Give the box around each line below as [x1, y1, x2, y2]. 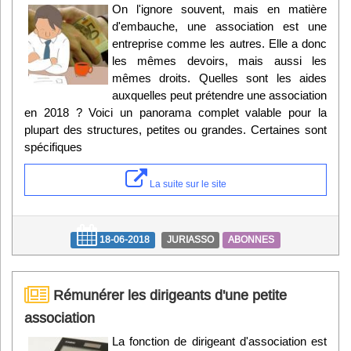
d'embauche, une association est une [112, 20, 327, 34]
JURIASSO [167, 233, 214, 246]
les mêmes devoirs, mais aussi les [112, 54, 327, 68]
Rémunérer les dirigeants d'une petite [49, 287, 287, 304]
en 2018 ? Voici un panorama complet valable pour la [24, 106, 327, 120]
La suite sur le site [147, 178, 226, 190]
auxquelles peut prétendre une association [112, 89, 327, 103]
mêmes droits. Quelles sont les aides [112, 71, 327, 85]
